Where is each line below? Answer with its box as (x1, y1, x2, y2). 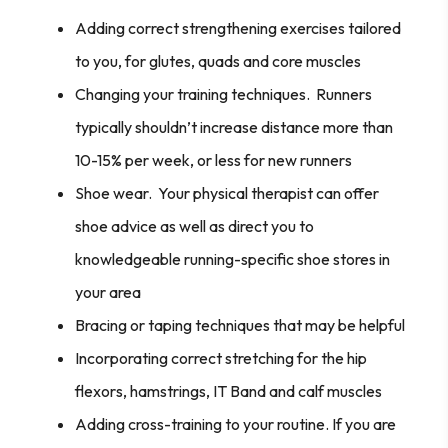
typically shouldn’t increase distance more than (75, 116, 393, 137)
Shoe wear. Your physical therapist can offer (75, 182, 379, 203)
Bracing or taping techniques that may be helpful (75, 314, 405, 335)
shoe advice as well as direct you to (75, 215, 314, 236)
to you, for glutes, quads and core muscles (75, 50, 361, 71)
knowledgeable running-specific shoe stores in (75, 248, 390, 269)
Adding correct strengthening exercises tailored (75, 17, 401, 38)
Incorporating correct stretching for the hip (75, 347, 367, 368)
